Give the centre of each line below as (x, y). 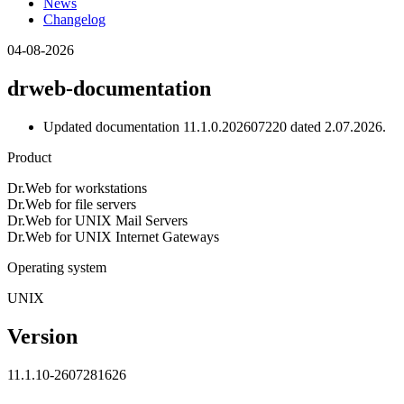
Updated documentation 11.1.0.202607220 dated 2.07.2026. (215, 126)
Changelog (74, 19)
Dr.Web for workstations (77, 188)
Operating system (57, 267)
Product (29, 157)
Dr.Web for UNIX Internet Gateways (113, 236)
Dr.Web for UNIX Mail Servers (97, 220)
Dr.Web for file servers (72, 204)
